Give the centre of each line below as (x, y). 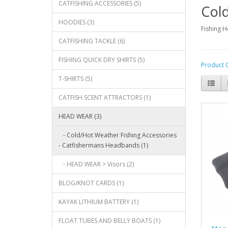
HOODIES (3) (76, 22)
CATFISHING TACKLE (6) (92, 41)
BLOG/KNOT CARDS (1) (91, 183)
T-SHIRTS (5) (75, 79)
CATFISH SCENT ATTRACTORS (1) (105, 97)
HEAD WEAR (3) (80, 116)
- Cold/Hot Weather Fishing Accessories (118, 135)
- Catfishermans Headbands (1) (103, 145)
